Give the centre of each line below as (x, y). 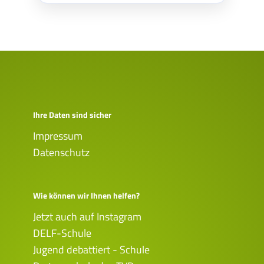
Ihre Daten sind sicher (72, 115)
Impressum (58, 136)
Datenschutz (61, 152)
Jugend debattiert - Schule (91, 250)
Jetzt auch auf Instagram (87, 217)
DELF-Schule (62, 233)
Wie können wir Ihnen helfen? (86, 195)
